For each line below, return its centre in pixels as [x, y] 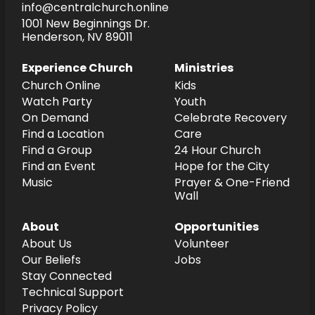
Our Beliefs [51, 260]
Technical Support [72, 292]
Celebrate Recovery [230, 117]
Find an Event [58, 166]
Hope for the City [221, 166]
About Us [46, 244]
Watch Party [57, 101]
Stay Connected [66, 276]
